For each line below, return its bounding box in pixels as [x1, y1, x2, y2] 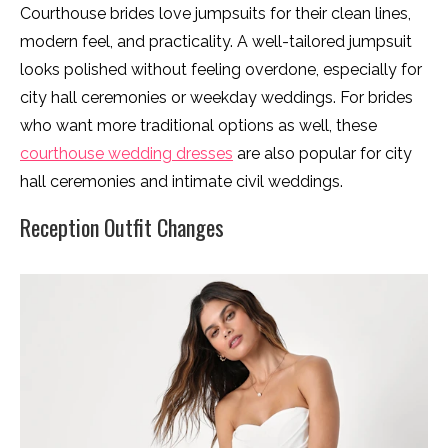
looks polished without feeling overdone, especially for [20, 60, 422, 80]
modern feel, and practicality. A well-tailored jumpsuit [20, 32, 412, 52]
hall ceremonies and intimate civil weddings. [20, 172, 343, 192]
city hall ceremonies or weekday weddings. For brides [20, 88, 413, 108]
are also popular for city [233, 144, 412, 164]
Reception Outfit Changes [20, 211, 224, 244]
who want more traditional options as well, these [20, 116, 377, 136]
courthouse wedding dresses [20, 144, 233, 164]
